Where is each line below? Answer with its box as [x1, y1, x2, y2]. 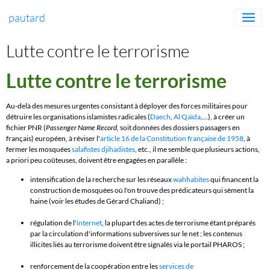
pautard [8, 10, 45, 24]
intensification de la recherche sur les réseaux [30, 175, 173, 184]
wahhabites [173, 175, 209, 184]
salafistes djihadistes [72, 145, 135, 154]
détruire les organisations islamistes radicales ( [6, 112, 150, 121]
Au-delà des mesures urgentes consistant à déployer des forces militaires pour [6, 101, 248, 110]
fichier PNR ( [6, 123, 46, 132]
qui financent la [209, 175, 259, 184]
